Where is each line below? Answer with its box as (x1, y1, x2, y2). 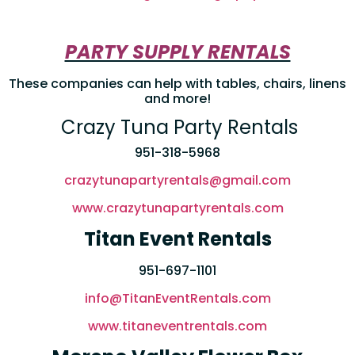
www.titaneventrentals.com (88, 317, 267, 336)
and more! (144, 90, 211, 109)
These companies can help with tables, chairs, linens (9, 74, 346, 94)
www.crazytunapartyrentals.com (71, 199, 284, 218)
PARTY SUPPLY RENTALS (64, 39, 291, 66)
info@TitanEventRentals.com (84, 289, 271, 308)
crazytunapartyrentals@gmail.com (64, 171, 291, 190)
